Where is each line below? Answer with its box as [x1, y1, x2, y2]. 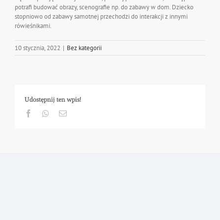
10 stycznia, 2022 [15, 44, 60, 52]
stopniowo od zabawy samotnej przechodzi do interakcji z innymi [15, 12, 188, 21]
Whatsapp [49, 109, 80, 117]
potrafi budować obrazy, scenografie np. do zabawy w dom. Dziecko [15, 3, 193, 11]
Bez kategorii [67, 44, 102, 52]
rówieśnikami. [15, 22, 52, 30]
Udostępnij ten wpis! [25, 96, 81, 103]
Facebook [32, 109, 62, 117]
